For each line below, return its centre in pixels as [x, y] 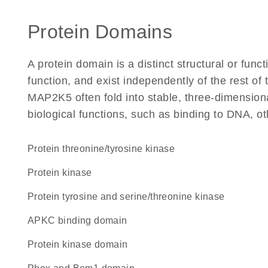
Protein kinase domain [81, 244]
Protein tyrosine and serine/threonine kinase [130, 197]
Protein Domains [100, 32]
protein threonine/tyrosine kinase [105, 149]
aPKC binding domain [81, 220]
